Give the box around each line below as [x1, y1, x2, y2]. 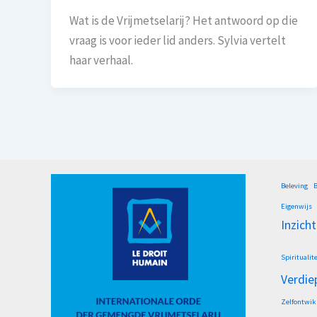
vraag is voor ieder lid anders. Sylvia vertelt [69, 32, 286, 48]
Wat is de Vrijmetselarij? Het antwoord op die [69, 12, 298, 28]
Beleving [281, 181, 308, 191]
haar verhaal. [69, 52, 133, 68]
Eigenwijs [281, 202, 312, 212]
